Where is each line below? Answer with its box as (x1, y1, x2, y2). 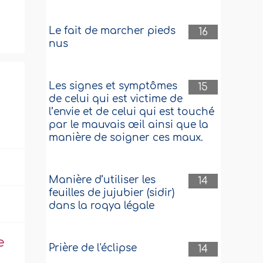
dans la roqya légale (49, 200, 155, 211)
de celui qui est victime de (49, 93, 183, 104)
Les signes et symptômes (49, 80, 178, 92)
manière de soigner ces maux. (49, 132, 204, 143)
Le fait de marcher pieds (49, 25, 176, 36)
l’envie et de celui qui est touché (49, 106, 215, 117)
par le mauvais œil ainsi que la (49, 119, 209, 130)
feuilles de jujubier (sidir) (49, 187, 175, 198)
